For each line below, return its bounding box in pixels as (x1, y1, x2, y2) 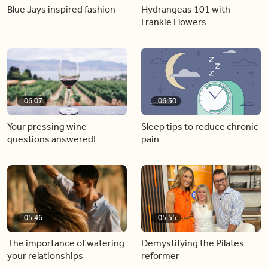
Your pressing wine (7, 120, 87, 132)
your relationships (7, 250, 83, 261)
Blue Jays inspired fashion (7, 4, 115, 15)
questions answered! (7, 133, 96, 145)
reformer (141, 250, 179, 261)
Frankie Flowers (141, 16, 206, 28)
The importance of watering (7, 237, 124, 249)
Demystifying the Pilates (141, 237, 244, 249)
